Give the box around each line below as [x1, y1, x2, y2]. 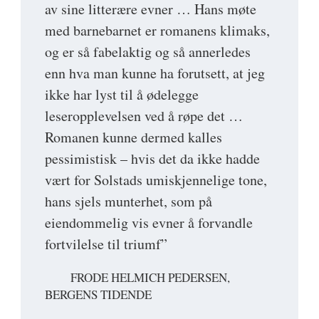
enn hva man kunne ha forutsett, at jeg [45, 63, 265, 83]
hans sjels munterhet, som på [45, 191, 212, 211]
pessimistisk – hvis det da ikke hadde [45, 148, 260, 168]
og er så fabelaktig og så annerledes [45, 41, 251, 61]
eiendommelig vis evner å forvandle [45, 212, 253, 232]
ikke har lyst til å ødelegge [45, 84, 199, 104]
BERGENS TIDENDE [45, 286, 152, 303]
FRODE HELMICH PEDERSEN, [70, 268, 230, 286]
